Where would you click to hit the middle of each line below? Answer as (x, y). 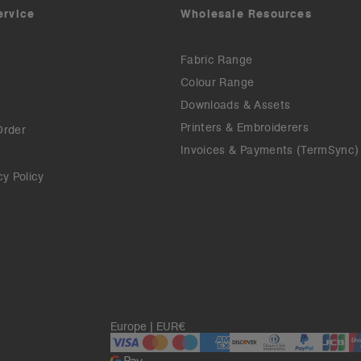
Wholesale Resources (246, 14)
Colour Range (218, 82)
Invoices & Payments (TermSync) (270, 150)
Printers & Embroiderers (245, 127)
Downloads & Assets (236, 105)
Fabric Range (217, 60)
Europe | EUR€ (148, 326)
